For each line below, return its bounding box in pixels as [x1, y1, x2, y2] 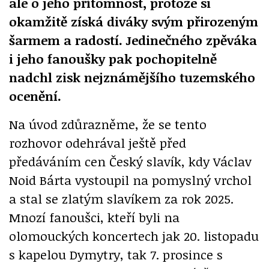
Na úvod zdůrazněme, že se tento [9, 115, 207, 133]
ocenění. [9, 87, 61, 105]
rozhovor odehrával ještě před [9, 134, 186, 152]
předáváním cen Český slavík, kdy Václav [9, 153, 252, 171]
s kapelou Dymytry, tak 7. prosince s [9, 246, 223, 264]
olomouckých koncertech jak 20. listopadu [9, 227, 259, 245]
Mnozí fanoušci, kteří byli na [9, 208, 180, 226]
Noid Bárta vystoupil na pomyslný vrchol [9, 171, 252, 189]
